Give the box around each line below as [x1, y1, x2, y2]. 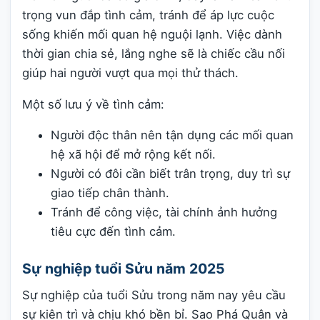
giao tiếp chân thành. [51, 186, 169, 201]
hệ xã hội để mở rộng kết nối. [51, 147, 216, 162]
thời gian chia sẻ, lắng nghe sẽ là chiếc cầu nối [22, 46, 285, 61]
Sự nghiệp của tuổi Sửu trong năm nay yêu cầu [22, 288, 286, 303]
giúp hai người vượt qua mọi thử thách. [22, 65, 239, 80]
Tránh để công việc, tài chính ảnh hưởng [51, 205, 277, 220]
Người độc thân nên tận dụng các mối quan [51, 128, 294, 143]
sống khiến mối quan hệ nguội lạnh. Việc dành [22, 26, 282, 41]
